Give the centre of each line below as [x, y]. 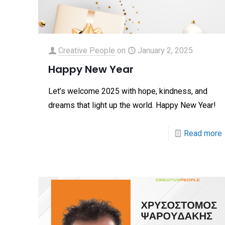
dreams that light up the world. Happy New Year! [132, 105]
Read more [203, 133]
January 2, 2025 [165, 50]
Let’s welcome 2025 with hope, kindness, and [128, 91]
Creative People [87, 50]
